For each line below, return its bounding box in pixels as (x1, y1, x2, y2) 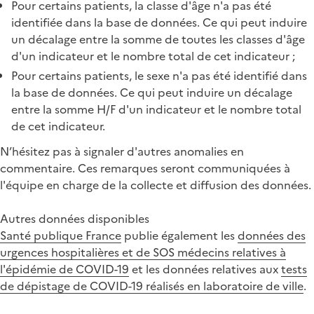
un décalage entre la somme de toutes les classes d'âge (11, 30, 305, 48)
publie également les (121, 226, 238, 244)
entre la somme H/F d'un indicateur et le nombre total (11, 100, 301, 118)
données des (238, 226, 306, 244)
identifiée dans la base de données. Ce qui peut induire (11, 13, 307, 31)
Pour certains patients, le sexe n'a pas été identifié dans (11, 67, 307, 84)
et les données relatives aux (129, 260, 281, 278)
